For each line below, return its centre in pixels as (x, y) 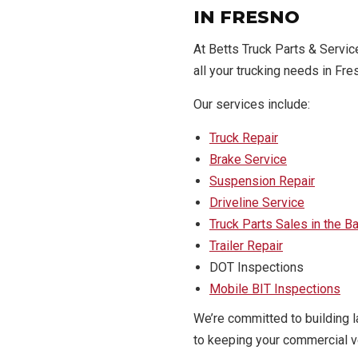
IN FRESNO (247, 17)
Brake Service (248, 159)
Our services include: (252, 104)
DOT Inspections (257, 267)
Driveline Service (257, 203)
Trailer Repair (246, 246)
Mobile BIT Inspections (275, 289)
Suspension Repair (262, 181)
